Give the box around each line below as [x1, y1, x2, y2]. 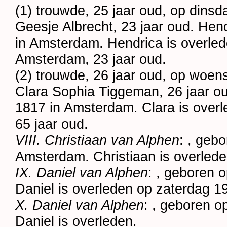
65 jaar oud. [15, 116, 89, 132]
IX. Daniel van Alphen [15, 165, 148, 181]
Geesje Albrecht [15, 19, 113, 35]
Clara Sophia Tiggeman [15, 84, 160, 100]
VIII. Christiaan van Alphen [15, 132, 180, 148]
